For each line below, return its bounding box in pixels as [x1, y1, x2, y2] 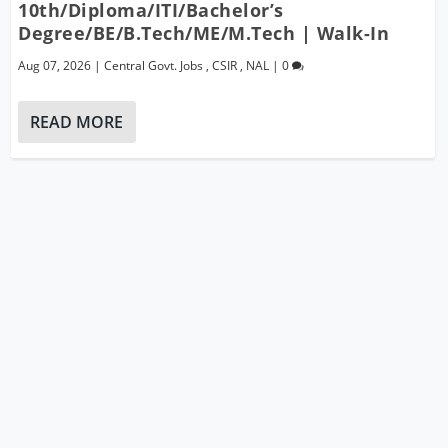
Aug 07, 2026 [18, 56, 92, 74]
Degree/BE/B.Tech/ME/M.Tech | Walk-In [18, 20, 390, 45]
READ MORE [30, 110, 124, 133]
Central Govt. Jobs [104, 56, 204, 74]
